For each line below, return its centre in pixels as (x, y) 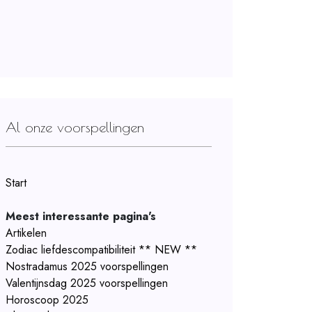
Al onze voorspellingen (75, 127)
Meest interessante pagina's (81, 216)
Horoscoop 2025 (47, 300)
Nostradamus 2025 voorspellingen (87, 266)
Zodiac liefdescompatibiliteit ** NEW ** (101, 250)
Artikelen (26, 233)
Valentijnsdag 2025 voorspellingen (87, 283)
